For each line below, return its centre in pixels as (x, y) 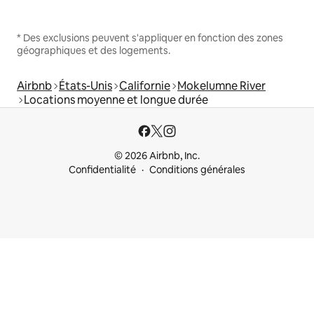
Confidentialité (102, 170)
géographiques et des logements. (94, 51)
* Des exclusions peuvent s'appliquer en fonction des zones (150, 38)
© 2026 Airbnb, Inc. (157, 156)
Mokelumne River (221, 86)
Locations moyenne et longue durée (116, 100)
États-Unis (86, 86)
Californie (145, 86)
